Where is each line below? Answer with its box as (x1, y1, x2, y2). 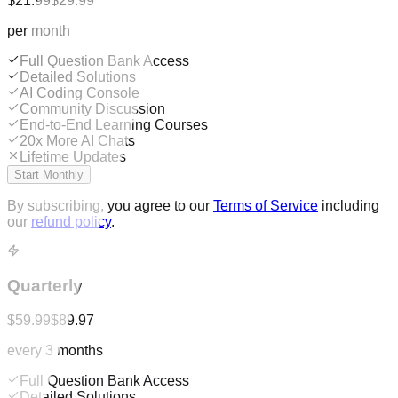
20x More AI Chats (20, 132, 135, 148)
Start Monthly (14, 167, 84, 181)
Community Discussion (20, 100, 165, 116)
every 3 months (7, 343, 103, 359)
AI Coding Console (20, 84, 139, 100)
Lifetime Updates (20, 148, 126, 164)
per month (7, 22, 70, 38)
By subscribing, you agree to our (7, 197, 210, 213)
